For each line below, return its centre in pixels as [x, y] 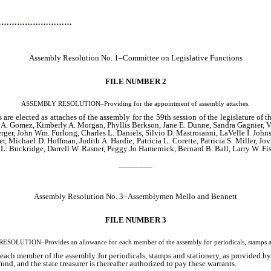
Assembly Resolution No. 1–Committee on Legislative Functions [135, 57]
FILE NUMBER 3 [135, 220]
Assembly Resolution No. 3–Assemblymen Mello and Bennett [135, 196]
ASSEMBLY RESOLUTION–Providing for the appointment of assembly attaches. [135, 104]
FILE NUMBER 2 [135, 81]
